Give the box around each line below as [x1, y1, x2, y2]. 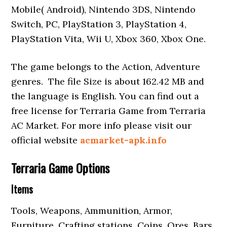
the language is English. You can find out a [11, 90, 200, 102]
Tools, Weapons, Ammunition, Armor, [11, 205, 173, 216]
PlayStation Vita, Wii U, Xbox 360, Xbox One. [11, 33, 206, 45]
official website [11, 134, 81, 146]
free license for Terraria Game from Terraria [11, 105, 206, 117]
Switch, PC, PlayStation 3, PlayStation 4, [11, 18, 187, 30]
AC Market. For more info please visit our [11, 120, 192, 131]
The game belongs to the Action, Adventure [11, 61, 201, 72]
